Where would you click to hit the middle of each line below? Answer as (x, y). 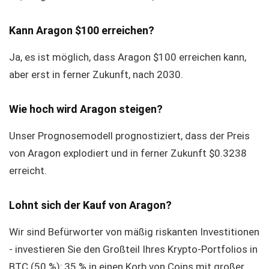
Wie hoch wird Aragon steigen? (86, 109)
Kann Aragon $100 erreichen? (82, 30)
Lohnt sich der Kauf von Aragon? (90, 205)
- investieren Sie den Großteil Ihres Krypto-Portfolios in (133, 249)
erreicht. (28, 171)
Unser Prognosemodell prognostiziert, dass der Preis (129, 136)
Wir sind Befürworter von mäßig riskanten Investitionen (134, 232)
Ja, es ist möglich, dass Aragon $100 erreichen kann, (128, 57)
